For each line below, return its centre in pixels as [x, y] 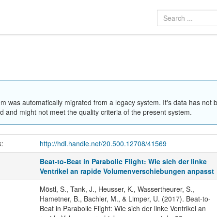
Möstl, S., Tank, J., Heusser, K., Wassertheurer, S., [117, 189]
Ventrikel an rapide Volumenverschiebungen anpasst [127, 171]
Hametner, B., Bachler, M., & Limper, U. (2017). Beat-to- [125, 199]
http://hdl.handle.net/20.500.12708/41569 [103, 144]
